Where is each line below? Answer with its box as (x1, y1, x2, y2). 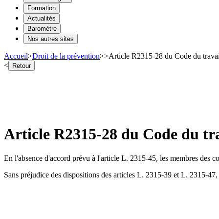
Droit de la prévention (32, 51, 100, 60)
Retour (12, 62, 31, 69)
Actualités (27, 14, 56, 22)
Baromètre (27, 24, 57, 32)
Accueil (4, 51, 28, 60)
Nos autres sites (27, 35, 74, 43)
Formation (27, 4, 56, 12)
